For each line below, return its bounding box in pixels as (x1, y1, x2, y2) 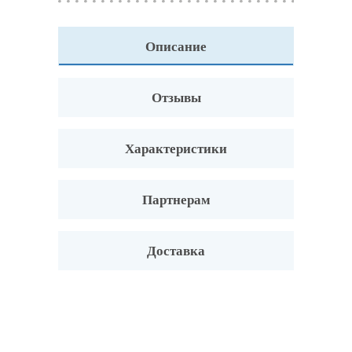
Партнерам (141, 192, 211, 207)
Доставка (147, 244, 205, 258)
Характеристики (125, 141, 227, 156)
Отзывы (151, 90, 201, 105)
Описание (145, 39, 207, 54)
